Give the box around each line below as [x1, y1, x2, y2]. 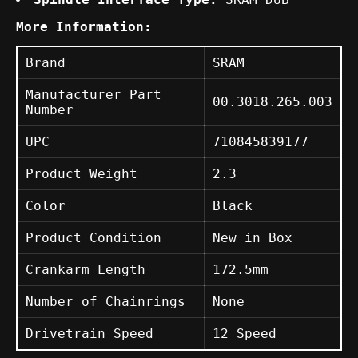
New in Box [213, 229, 292, 245]
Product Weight [26, 165, 137, 181]
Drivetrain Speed [26, 325, 153, 341]
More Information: [16, 18, 152, 34]
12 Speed [213, 325, 276, 341]
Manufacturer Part [26, 86, 161, 102]
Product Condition [26, 229, 161, 245]
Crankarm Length [26, 261, 145, 277]
